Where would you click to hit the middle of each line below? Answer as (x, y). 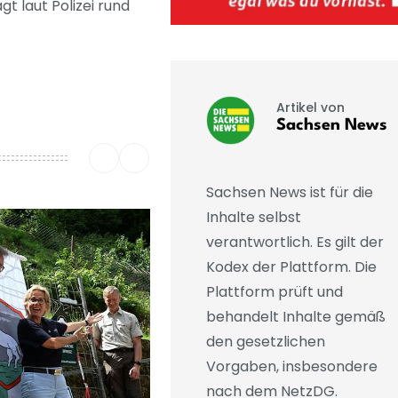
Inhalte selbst (253, 218)
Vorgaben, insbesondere (291, 367)
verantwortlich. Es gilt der (295, 243)
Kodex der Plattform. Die (291, 267)
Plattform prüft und (274, 292)
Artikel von (310, 107)
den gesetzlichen (265, 342)
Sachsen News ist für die (289, 193)
